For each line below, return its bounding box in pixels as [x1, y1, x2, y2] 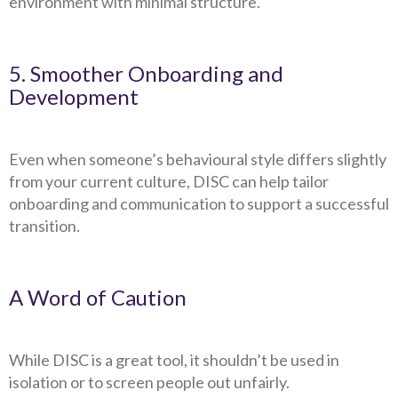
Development [9, 84, 139, 109]
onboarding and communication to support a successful [9, 194, 389, 213]
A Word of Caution [9, 284, 187, 310]
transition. [9, 216, 80, 235]
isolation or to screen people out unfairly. [9, 372, 292, 392]
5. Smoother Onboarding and [9, 60, 283, 86]
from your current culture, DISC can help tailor [9, 171, 329, 191]
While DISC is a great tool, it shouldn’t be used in [9, 350, 339, 370]
